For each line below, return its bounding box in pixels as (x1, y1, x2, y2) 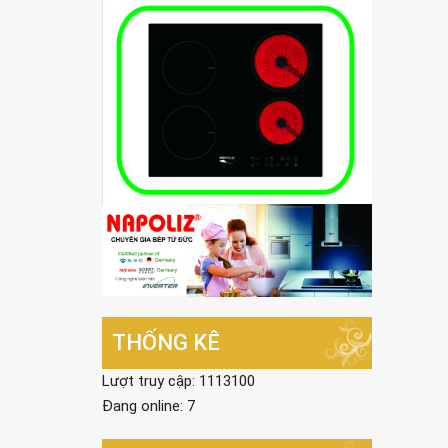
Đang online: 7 (102, 396, 195, 415)
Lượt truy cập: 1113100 (102, 371, 255, 390)
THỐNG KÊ (112, 329, 220, 355)
